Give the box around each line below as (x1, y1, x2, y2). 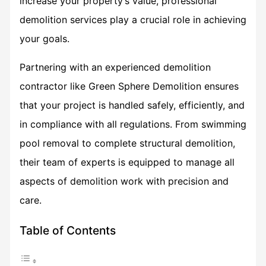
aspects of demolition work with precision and (19, 175, 229, 187)
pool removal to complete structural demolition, (19, 137, 235, 149)
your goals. (19, 32, 69, 45)
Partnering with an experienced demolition (19, 61, 211, 73)
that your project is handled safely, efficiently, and (19, 99, 245, 111)
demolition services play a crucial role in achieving (19, 13, 246, 26)
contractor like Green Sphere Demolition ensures (19, 80, 239, 92)
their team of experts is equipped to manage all (19, 156, 235, 168)
